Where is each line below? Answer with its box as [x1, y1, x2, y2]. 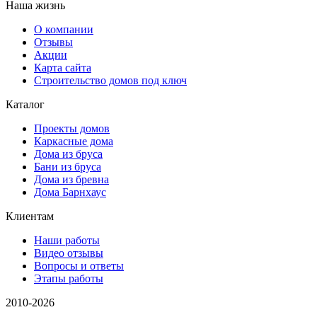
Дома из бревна [34, 173, 109, 186]
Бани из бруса [34, 161, 101, 173]
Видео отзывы [34, 247, 103, 260]
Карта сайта [34, 62, 91, 74]
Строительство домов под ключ [34, 74, 187, 87]
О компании [34, 23, 93, 36]
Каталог [6, 98, 45, 111]
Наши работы [34, 234, 100, 247]
